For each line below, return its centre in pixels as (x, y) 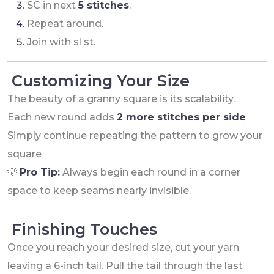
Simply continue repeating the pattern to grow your (135, 135)
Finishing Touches (82, 229)
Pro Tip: (40, 172)
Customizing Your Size (98, 80)
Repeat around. (65, 23)
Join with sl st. (61, 42)
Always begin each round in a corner (150, 172)
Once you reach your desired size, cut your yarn (123, 247)
